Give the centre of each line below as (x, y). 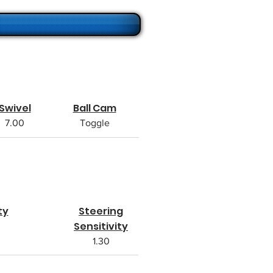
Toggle (94, 123)
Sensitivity (101, 226)
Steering (101, 211)
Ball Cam (94, 108)
